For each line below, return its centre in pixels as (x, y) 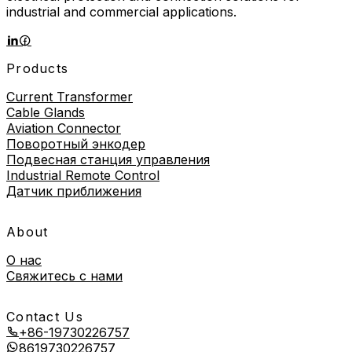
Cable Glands (46, 112)
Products (38, 68)
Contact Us (45, 316)
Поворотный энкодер (76, 143)
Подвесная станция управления (108, 159)
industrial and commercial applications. (121, 11)
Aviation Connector (64, 128)
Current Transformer (70, 96)
